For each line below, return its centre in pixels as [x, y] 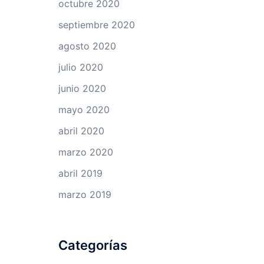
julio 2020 [80, 67]
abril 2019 [80, 173]
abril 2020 [81, 131]
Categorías [93, 245]
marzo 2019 [85, 194]
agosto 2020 [87, 46]
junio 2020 [82, 88]
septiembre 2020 [96, 25]
